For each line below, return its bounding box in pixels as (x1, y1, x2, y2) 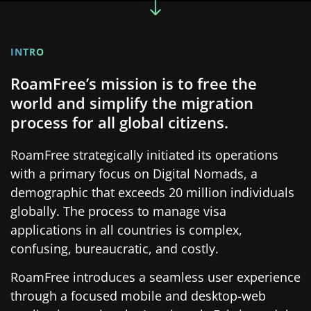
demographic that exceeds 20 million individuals (10, 183, 294, 201)
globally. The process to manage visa (10, 202, 226, 219)
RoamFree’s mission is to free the (10, 72, 257, 94)
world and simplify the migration (10, 92, 253, 113)
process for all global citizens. (10, 111, 228, 133)
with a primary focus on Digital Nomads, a (10, 165, 258, 182)
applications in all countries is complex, (10, 221, 242, 238)
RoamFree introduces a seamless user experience (10, 269, 301, 286)
